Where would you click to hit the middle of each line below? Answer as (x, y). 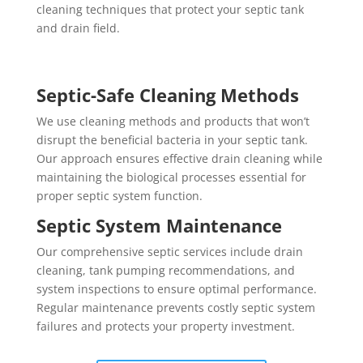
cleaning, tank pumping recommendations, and (165, 270)
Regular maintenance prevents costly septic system (175, 307)
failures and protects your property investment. (165, 326)
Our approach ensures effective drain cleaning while (179, 158)
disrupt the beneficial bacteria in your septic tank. (172, 140)
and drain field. (78, 28)
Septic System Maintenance (159, 225)
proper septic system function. (119, 196)
